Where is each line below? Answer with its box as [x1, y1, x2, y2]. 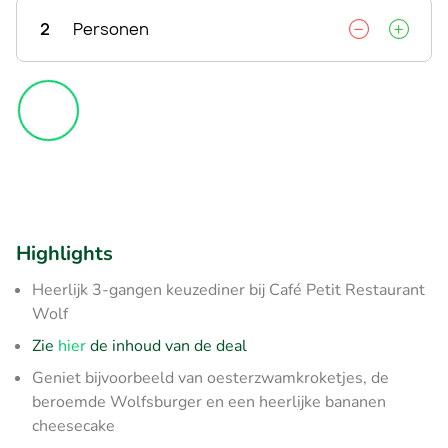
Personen [73, 17, 149, 40]
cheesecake [32, 414, 115, 437]
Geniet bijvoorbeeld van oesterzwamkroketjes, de [32, 366, 389, 389]
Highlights [16, 239, 113, 267]
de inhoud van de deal [86, 334, 247, 357]
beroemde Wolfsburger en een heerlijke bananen [32, 390, 386, 413]
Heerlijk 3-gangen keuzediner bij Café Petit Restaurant [32, 278, 425, 301]
